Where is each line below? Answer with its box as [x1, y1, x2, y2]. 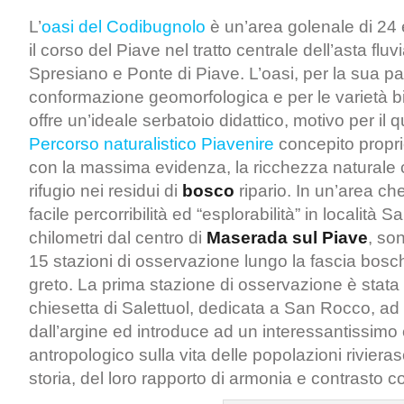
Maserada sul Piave [207, 228, 368, 247]
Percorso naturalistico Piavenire [29, 134, 279, 153]
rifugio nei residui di [29, 181, 182, 200]
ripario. [234, 181, 291, 200]
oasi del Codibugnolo [41, 17, 206, 36]
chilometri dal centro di [29, 228, 207, 247]
